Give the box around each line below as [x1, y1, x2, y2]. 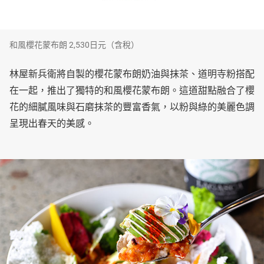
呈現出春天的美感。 [9, 118, 94, 130]
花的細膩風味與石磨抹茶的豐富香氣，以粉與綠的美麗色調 [9, 101, 255, 113]
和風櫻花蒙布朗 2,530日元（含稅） [9, 40, 139, 50]
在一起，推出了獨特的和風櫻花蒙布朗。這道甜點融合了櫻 [9, 85, 255, 97]
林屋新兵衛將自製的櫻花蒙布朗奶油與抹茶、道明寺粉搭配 [9, 68, 255, 80]
